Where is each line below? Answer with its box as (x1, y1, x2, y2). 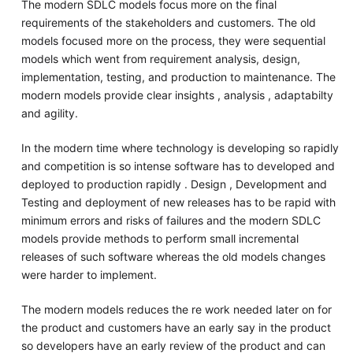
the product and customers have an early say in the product (20, 320, 331, 334)
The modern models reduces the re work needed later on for (20, 302, 332, 316)
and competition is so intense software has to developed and (20, 158, 335, 173)
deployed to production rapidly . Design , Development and (20, 176, 327, 191)
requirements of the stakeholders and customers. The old (20, 15, 316, 29)
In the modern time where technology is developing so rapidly (20, 140, 339, 154)
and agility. (20, 106, 78, 120)
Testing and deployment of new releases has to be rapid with (20, 195, 336, 209)
